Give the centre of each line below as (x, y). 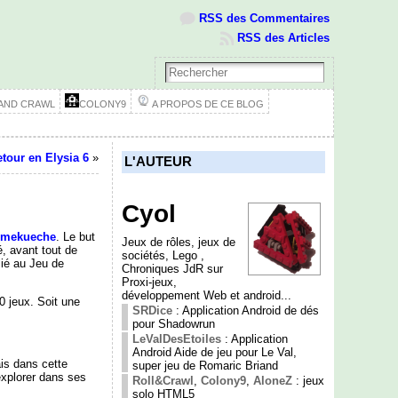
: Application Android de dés (247, 310)
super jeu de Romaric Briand (205, 365)
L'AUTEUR (158, 162)
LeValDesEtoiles (176, 338)
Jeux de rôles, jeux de (178, 242)
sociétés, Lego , (163, 255)
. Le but (75, 236)
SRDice (152, 310)
